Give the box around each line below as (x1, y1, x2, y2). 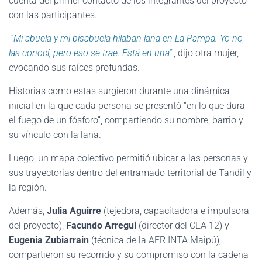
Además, (9, 205, 47, 217)
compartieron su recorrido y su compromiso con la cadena (9, 249, 249, 261)
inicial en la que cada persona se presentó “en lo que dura (9, 100, 245, 112)
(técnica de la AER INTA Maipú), (91, 235, 221, 246)
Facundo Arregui (66, 220, 136, 232)
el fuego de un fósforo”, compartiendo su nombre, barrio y (9, 115, 243, 126)
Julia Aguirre (47, 205, 101, 217)
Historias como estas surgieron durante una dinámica (9, 85, 230, 97)
